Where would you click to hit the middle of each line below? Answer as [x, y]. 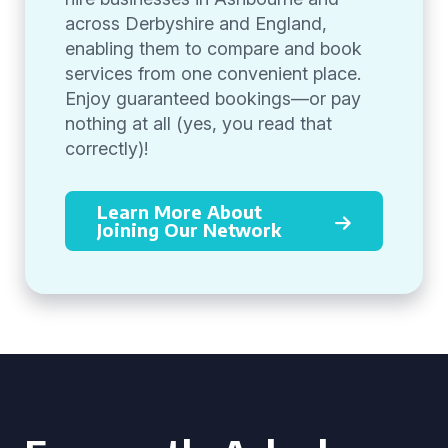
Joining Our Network [189, 229]
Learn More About [179, 211]
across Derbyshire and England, [196, 23]
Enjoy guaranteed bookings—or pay [213, 98]
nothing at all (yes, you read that [198, 123]
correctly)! [106, 148]
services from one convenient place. [213, 73]
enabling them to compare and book [213, 48]
